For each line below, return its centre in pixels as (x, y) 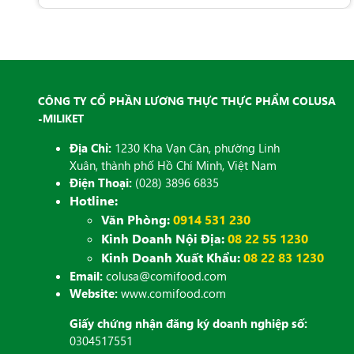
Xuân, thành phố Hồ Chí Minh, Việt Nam (173, 166)
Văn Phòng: (136, 220)
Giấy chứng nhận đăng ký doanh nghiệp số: (188, 324)
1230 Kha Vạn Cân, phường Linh (196, 148)
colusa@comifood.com (166, 276)
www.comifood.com (172, 294)
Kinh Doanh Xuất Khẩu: (171, 258)
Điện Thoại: (101, 183)
